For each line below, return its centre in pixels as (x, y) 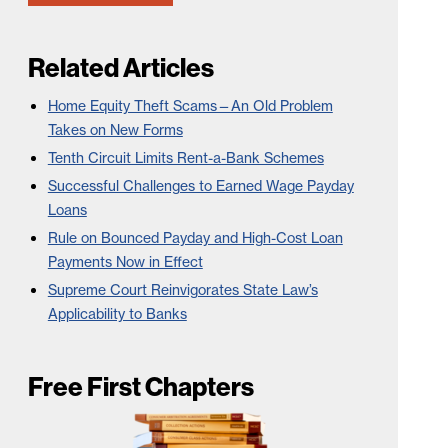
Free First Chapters (140, 386)
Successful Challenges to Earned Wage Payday (200, 186)
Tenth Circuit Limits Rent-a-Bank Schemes (185, 158)
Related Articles (120, 67)
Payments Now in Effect (125, 262)
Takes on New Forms (115, 130)
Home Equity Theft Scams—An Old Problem (190, 106)
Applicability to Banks (117, 314)
